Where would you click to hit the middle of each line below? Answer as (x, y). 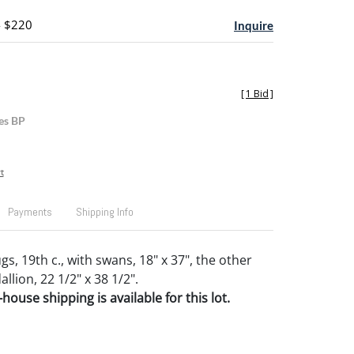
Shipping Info (104, 212)
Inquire (254, 25)
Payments (30, 212)
